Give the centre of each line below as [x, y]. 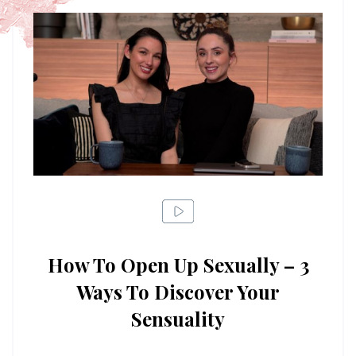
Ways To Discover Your [178, 292]
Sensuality [178, 319]
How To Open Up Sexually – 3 [178, 265]
